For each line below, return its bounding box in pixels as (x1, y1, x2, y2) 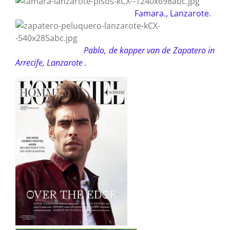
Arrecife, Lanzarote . (15, 56, 87, 68)
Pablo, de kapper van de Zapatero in (84, 44, 215, 56)
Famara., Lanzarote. (130, 7, 211, 19)
